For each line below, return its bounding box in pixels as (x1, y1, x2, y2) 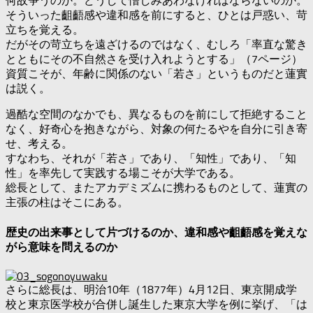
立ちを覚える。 (6, 23, 84, 37)
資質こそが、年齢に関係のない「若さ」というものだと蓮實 (6, 67, 307, 81)
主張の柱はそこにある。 (6, 196, 129, 210)
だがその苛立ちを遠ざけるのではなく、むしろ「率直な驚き (6, 38, 307, 52)
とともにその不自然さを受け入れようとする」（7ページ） (6, 52, 303, 66)
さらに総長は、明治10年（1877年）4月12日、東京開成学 (6, 282, 297, 296)
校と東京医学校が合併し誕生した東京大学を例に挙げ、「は (6, 297, 307, 311)
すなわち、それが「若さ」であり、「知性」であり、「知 (6, 152, 296, 166)
